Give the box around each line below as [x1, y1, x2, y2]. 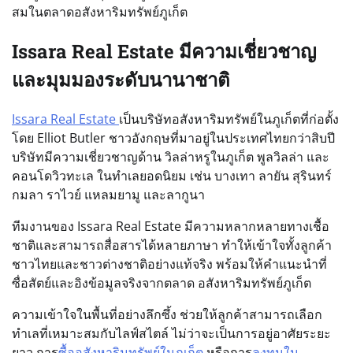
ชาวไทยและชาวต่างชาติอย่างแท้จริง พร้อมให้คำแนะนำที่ [12, 255, 327, 273]
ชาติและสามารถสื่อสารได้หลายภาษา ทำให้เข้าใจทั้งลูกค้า [12, 236, 332, 254]
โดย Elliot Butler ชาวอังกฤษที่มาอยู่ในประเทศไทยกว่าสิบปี [12, 129, 335, 147]
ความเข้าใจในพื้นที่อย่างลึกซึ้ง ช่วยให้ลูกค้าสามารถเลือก [12, 306, 322, 323]
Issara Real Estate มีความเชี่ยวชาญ [12, 39, 316, 65]
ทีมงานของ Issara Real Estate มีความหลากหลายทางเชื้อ [12, 217, 329, 235]
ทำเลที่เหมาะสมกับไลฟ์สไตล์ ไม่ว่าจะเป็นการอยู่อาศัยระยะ [12, 325, 331, 342]
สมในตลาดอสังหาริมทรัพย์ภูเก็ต [12, 3, 188, 21]
